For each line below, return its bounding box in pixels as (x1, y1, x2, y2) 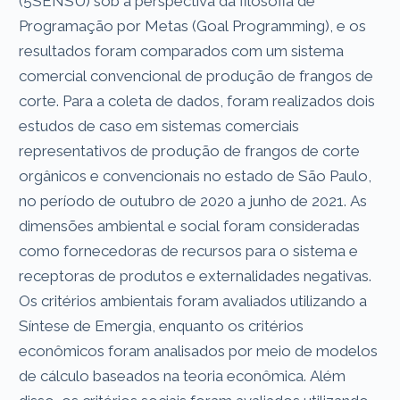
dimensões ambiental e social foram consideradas (19, 216, 361, 235)
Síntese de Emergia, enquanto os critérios (19, 316, 304, 335)
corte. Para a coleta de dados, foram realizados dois (19, 91, 376, 110)
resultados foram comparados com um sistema (19, 41, 345, 60)
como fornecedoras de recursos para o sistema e (19, 241, 359, 260)
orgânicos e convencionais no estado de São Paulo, (19, 166, 372, 185)
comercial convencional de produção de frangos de (19, 66, 374, 85)
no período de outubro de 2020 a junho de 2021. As (19, 191, 368, 210)
